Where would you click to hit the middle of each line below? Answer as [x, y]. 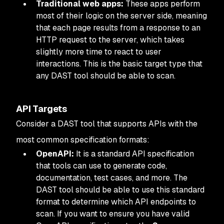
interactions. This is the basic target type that [119, 64]
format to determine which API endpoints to [116, 202]
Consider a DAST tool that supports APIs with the [107, 124]
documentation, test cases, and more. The [112, 178]
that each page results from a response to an [118, 28]
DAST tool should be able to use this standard [120, 190]
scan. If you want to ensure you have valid [113, 214]
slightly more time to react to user [99, 52]
